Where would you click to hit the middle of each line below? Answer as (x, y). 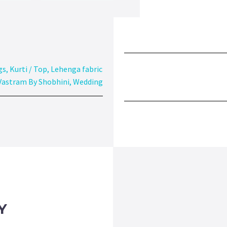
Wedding (88, 81)
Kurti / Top (28, 69)
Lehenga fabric (77, 69)
